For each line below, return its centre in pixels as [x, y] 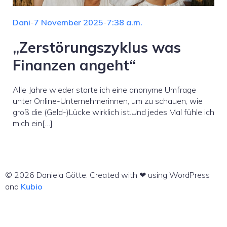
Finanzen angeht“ [74, 65]
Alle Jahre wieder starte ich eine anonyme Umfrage [104, 89]
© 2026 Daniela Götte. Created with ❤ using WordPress [107, 175]
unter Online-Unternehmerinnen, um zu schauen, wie [108, 101]
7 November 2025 [69, 22]
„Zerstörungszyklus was [97, 47]
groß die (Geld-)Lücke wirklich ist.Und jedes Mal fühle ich [113, 112]
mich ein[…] [33, 123]
